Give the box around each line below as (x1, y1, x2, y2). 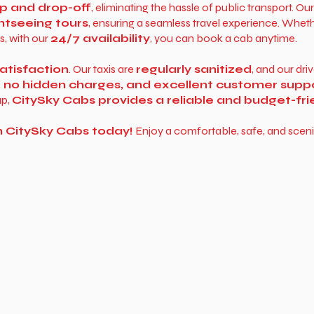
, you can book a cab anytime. (149, 32, 297, 45)
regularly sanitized (135, 62, 252, 76)
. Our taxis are (68, 62, 136, 76)
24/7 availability (50, 32, 150, 45)
